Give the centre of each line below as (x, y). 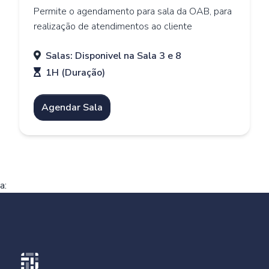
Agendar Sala (72, 107)
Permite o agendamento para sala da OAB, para (133, 12)
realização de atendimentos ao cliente (113, 27)
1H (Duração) (75, 73)
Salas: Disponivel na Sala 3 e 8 (113, 56)
